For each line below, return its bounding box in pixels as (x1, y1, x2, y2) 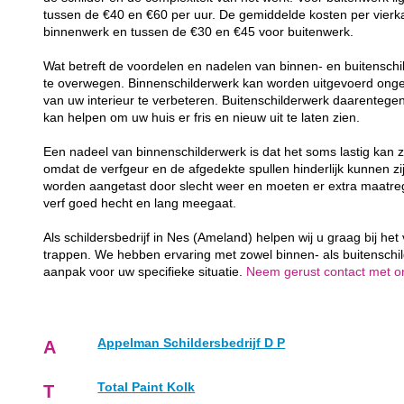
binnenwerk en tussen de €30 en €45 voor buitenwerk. (43, 25, 354, 40)
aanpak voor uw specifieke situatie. (43, 265, 247, 280)
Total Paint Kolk (97, 381, 196, 395)
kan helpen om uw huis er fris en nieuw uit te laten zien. (43, 111, 361, 125)
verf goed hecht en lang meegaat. (43, 197, 237, 211)
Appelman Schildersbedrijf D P (97, 336, 286, 351)
